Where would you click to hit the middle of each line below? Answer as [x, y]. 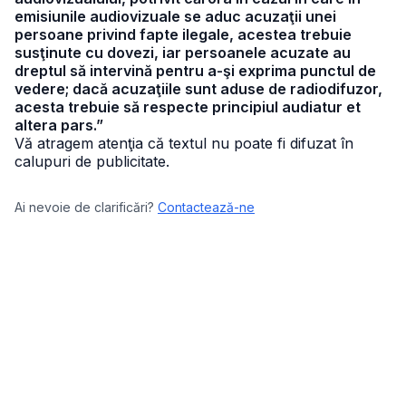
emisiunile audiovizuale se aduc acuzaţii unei [175, 16]
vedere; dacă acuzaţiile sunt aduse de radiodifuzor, [198, 89]
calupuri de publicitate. [92, 161]
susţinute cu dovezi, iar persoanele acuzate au [183, 53]
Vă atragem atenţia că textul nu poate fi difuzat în [184, 143]
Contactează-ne [206, 207]
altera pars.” [59, 125]
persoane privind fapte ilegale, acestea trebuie [183, 34]
